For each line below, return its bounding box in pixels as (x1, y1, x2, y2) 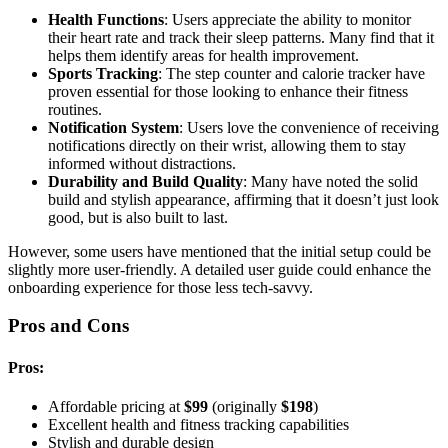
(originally (208, 397, 281, 415)
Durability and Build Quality (48, 172, 243, 190)
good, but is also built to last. (48, 208, 228, 226)
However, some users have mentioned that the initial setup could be (8, 242, 431, 260)
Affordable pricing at (48, 397, 184, 415)
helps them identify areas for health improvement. (48, 46, 359, 64)
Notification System (48, 118, 179, 136)
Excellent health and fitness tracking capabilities (48, 415, 349, 433)
